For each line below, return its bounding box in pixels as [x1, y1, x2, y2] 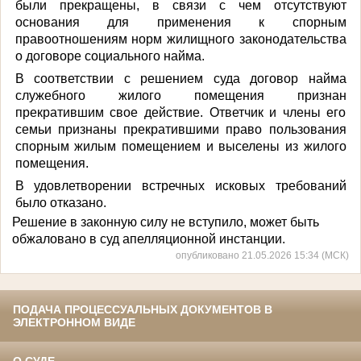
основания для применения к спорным [15, 15, 346, 29]
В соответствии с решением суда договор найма [15, 71, 346, 85]
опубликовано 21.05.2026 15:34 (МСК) [176, 250, 349, 261]
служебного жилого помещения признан [15, 88, 346, 102]
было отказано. [15, 195, 106, 210]
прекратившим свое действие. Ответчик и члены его [15, 105, 346, 119]
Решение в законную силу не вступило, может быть [12, 215, 319, 230]
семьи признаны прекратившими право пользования [15, 122, 346, 136]
